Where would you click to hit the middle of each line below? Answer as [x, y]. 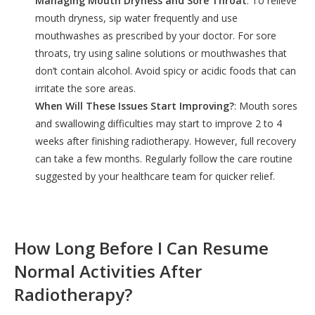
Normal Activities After [108, 271]
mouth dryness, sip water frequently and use [136, 18]
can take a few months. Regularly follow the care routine [164, 159]
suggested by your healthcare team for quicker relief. [155, 176]
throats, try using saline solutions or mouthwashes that [161, 53]
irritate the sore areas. [85, 89]
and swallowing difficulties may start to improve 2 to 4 [159, 124]
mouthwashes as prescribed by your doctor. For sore [156, 36]
